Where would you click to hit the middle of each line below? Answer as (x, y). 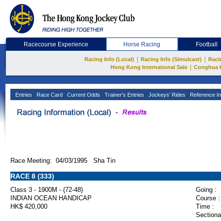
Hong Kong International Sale (149, 67)
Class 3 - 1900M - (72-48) (47, 190)
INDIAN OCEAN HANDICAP (51, 198)
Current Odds (83, 95)
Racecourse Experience (56, 44)
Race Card (49, 95)
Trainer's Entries (124, 95)
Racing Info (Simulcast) (171, 59)
